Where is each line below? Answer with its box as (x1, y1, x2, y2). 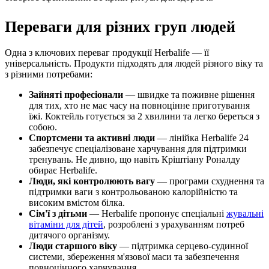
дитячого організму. (29, 230, 110, 241)
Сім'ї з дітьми (29, 208, 87, 219)
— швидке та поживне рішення (123, 89, 255, 100)
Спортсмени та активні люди (29, 133, 155, 144)
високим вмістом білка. (29, 198, 125, 208)
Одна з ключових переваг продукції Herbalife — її (5, 47, 209, 58)
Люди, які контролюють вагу (29, 176, 155, 187)
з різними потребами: (5, 69, 92, 80)
